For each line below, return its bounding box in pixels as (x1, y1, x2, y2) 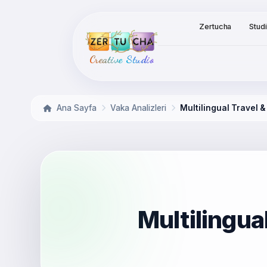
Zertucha (199, 22, 232, 31)
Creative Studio (89, 52, 154, 66)
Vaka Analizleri (110, 103, 166, 113)
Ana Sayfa (54, 103, 97, 113)
